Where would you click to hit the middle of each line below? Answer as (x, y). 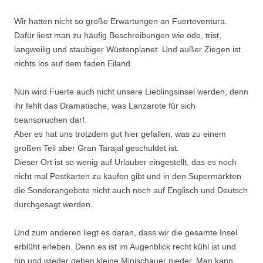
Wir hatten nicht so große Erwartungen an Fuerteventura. (121, 21)
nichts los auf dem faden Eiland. (73, 63)
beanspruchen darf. (50, 120)
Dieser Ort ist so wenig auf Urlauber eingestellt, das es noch (125, 162)
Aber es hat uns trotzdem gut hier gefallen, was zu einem (120, 134)
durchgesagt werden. (53, 204)
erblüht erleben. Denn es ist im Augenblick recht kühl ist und (125, 247)
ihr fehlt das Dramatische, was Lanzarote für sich (105, 106)
